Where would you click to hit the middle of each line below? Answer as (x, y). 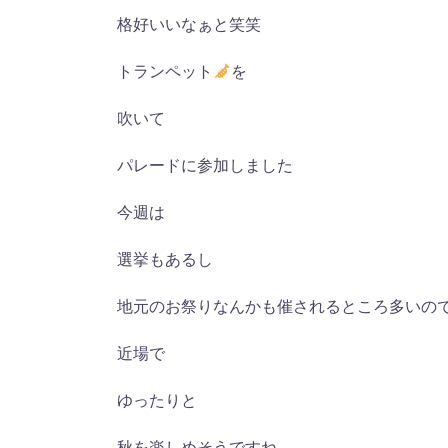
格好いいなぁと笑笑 (189, 24)
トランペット (165, 71)
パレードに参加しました (205, 165)
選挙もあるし (165, 259)
